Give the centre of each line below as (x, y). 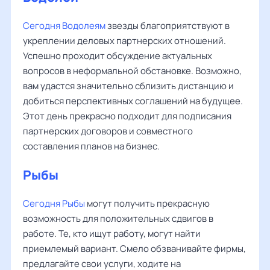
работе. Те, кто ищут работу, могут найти (112, 234)
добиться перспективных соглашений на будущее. (133, 101)
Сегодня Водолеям (64, 26)
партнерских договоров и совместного (108, 131)
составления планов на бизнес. (91, 146)
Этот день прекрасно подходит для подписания (127, 116)
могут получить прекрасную (147, 203)
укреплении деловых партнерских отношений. (124, 41)
